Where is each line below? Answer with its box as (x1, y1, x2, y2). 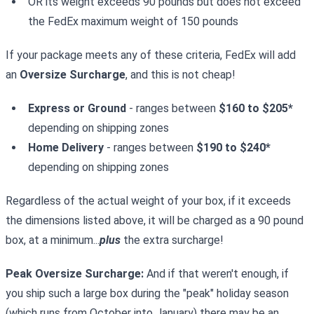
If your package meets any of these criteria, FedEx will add (6, 48, 296, 62)
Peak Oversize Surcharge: (6, 267, 144, 280)
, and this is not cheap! (125, 68, 235, 81)
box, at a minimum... (6, 233, 100, 247)
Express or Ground (28, 102, 126, 115)
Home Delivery (28, 141, 104, 154)
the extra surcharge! (123, 233, 226, 247)
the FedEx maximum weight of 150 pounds (28, 15, 238, 28)
